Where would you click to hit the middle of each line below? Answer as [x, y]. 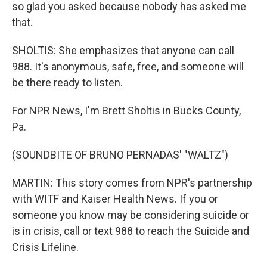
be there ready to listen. [67, 83]
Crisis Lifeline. [45, 247]
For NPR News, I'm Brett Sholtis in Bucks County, [126, 111]
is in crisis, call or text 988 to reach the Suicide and [131, 231]
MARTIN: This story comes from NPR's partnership [132, 183]
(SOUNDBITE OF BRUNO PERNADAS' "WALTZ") [120, 155]
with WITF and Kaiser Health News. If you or [115, 199]
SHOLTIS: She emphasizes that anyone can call [123, 50]
